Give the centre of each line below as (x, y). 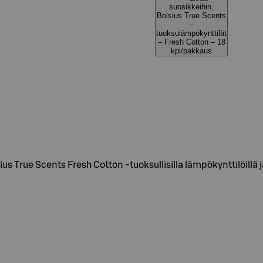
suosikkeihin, (191, 7)
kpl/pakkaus (191, 51)
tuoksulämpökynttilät (191, 33)
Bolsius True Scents (191, 16)
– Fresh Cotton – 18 (191, 42)
